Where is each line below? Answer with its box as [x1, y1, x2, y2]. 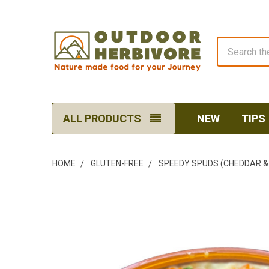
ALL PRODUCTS [63, 112, 141, 125]
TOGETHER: [41, 226, 94, 237]
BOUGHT [41, 214, 81, 225]
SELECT [56, 258, 88, 268]
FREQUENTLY [41, 202, 101, 213]
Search [217, 38, 246, 49]
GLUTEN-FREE [91, 159, 144, 168]
